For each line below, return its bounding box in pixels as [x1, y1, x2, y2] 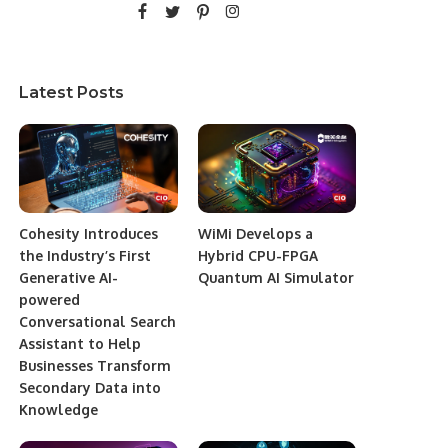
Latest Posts [19, 82, 125, 102]
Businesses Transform [19, 356, 172, 374]
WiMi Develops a [197, 224, 313, 242]
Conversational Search [19, 312, 177, 330]
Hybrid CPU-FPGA [197, 246, 318, 264]
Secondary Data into [19, 378, 162, 396]
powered [19, 290, 81, 308]
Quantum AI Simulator [197, 268, 354, 286]
